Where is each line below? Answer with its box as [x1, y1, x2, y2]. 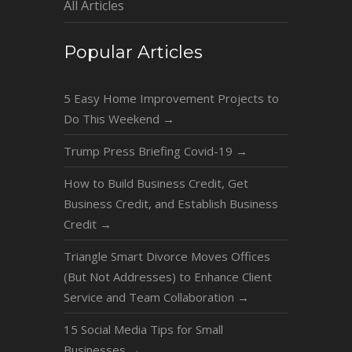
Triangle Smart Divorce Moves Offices [63, 247, 270, 264]
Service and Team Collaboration [63, 288, 237, 305]
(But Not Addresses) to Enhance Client [63, 268, 272, 284]
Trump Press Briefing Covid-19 [63, 142, 236, 159]
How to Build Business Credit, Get [63, 174, 248, 191]
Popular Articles [63, 41, 203, 63]
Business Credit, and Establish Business [63, 195, 278, 211]
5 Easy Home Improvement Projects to [63, 90, 279, 106]
